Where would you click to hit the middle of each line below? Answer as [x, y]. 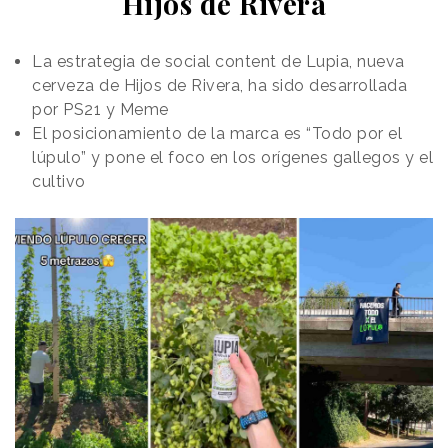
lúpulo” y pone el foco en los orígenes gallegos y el [232, 158]
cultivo [59, 182]
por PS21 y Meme [100, 110]
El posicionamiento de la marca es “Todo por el [217, 134]
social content [220, 62]
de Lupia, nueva [340, 62]
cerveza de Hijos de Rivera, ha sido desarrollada [219, 86]
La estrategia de [98, 62]
